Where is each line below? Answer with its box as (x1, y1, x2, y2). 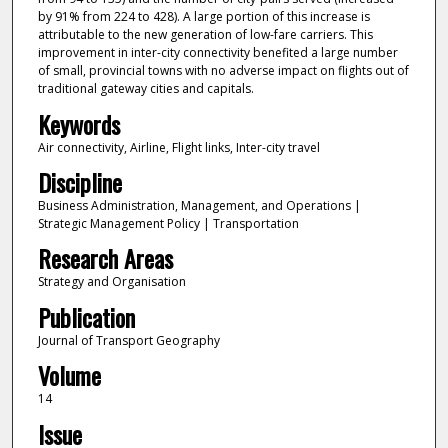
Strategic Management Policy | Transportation (37, 214, 299, 232)
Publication (37, 298, 135, 335)
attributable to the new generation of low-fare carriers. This (37, 26, 373, 44)
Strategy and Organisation (37, 273, 186, 291)
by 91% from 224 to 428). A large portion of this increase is (37, 8, 370, 26)
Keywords (37, 105, 120, 142)
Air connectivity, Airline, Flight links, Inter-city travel (37, 138, 320, 156)
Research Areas (37, 240, 173, 277)
